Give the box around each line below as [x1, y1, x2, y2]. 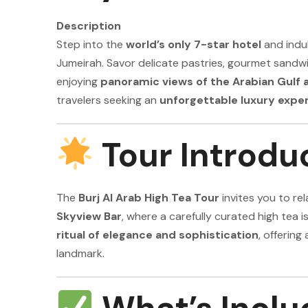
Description [56, 19, 121, 33]
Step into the [56, 37, 126, 52]
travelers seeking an [56, 93, 159, 107]
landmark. [56, 246, 104, 261]
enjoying [56, 74, 100, 89]
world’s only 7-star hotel [126, 37, 261, 52]
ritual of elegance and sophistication [56, 228, 258, 242]
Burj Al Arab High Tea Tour [78, 190, 219, 205]
